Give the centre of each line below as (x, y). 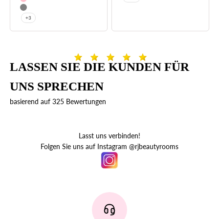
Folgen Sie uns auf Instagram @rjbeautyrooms (109, 146)
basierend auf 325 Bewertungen (58, 101)
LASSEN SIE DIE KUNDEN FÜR (99, 66)
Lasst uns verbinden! (109, 135)
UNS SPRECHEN (57, 86)
